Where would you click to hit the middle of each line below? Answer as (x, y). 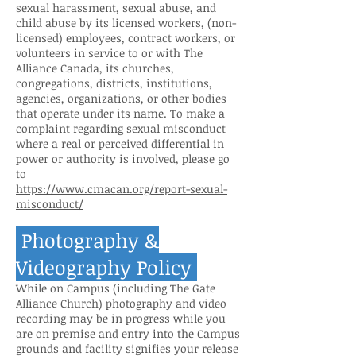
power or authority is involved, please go (123, 159)
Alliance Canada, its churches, (95, 68)
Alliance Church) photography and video (121, 303)
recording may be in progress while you (121, 318)
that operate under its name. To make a (120, 113)
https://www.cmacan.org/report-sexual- (122, 189)
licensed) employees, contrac (92, 38)
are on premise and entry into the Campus (128, 333)
